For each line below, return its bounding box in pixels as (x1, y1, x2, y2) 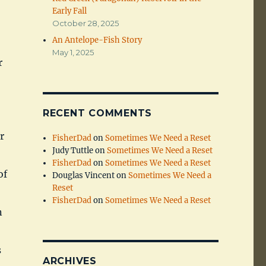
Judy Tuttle (52, 145, 94, 156)
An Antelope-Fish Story (52, 35, 142, 46)
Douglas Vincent (52, 170, 115, 181)
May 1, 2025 (52, 47, 94, 58)
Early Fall (52, 6, 87, 17)
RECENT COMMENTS (42, 107, 153, 119)
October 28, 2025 (52, 18, 119, 28)
